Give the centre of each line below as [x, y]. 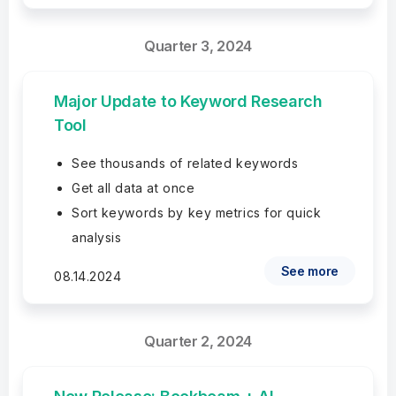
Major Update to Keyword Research [188, 101]
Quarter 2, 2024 [198, 341]
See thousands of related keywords [185, 163]
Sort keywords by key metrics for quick [197, 213]
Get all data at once [133, 188]
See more [309, 271]
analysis [97, 237]
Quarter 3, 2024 [198, 46]
